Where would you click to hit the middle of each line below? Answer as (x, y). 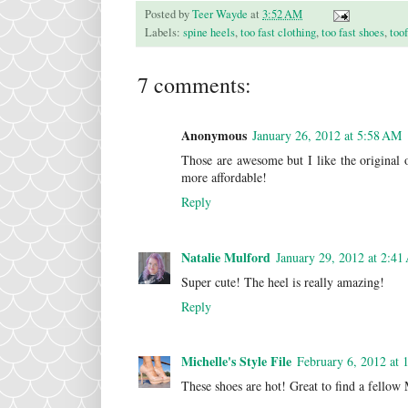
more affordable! (224, 178)
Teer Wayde (220, 15)
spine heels (209, 33)
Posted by (168, 15)
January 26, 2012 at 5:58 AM (327, 136)
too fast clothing (278, 33)
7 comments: (194, 85)
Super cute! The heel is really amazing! (283, 281)
